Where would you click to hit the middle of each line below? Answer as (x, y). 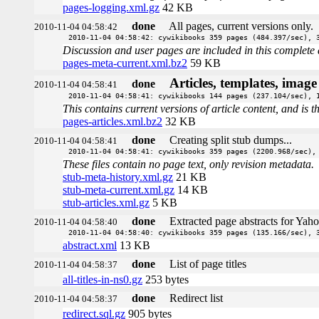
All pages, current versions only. (241, 26)
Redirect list (196, 298)
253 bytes (166, 279)
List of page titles (208, 263)
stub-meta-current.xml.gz (119, 189)
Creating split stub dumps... (231, 140)
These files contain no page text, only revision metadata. (188, 164)
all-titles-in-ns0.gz (103, 279)
